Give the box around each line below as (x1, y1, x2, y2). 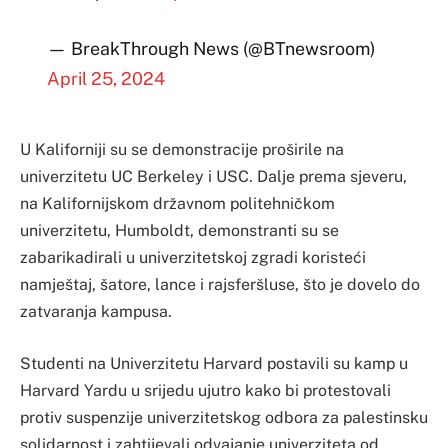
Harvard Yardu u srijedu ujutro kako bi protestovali (20, 380, 391, 400)
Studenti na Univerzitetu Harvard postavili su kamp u (20, 353, 408, 373)
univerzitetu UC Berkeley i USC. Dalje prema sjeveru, (20, 167, 407, 187)
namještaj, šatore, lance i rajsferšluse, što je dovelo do (20, 275, 420, 295)
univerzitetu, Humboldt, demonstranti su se (20, 221, 339, 241)
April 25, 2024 (46, 68, 165, 90)
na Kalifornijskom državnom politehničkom (20, 194, 335, 214)
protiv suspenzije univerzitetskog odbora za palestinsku (20, 407, 428, 427)
